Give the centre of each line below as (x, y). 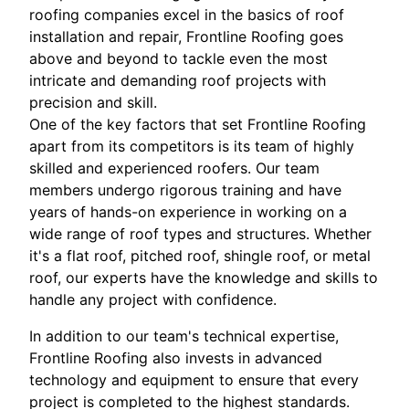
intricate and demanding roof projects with (178, 81)
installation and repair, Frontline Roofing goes (186, 37)
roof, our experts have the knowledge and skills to (204, 278)
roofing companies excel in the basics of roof (187, 15)
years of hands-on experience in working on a (188, 212)
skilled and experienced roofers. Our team (174, 168)
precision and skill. (93, 103)
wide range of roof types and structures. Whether (200, 234)
